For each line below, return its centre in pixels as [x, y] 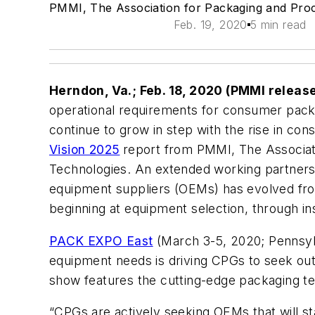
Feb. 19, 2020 [210, 25]
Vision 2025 [85, 149]
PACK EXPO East [101, 240]
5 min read [278, 25]
